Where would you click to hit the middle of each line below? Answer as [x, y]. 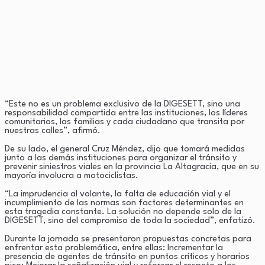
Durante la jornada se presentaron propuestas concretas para [128, 239]
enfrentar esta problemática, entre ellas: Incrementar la [114, 248]
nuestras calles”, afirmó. [53, 131]
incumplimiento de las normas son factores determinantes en [124, 203]
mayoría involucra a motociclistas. [72, 176]
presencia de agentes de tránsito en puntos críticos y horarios [127, 257]
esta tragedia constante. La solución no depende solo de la [123, 212]
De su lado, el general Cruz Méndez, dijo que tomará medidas [125, 149]
